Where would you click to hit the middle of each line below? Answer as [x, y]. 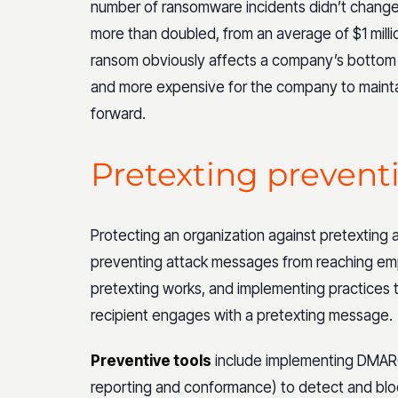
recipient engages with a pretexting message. [242, 315]
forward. [118, 114]
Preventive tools [151, 360]
